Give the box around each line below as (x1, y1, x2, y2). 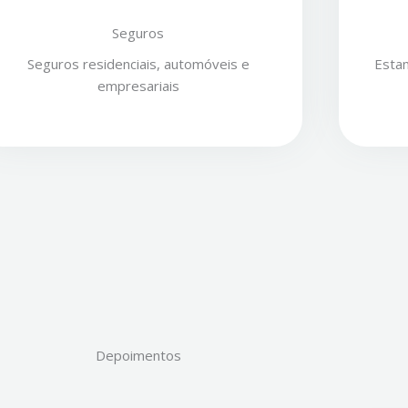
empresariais (97, 76, 179, 96)
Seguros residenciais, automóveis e (26, 55, 250, 74)
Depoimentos (96, 346, 181, 365)
